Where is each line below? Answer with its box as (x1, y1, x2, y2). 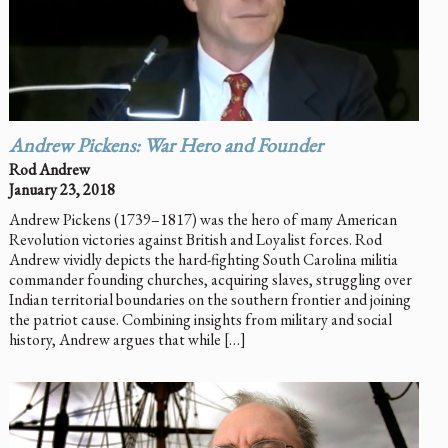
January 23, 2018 (8, 179, 115, 201)
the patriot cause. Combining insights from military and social (8, 309, 392, 331)
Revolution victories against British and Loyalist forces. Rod (8, 229, 382, 251)
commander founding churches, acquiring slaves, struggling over (8, 269, 412, 291)
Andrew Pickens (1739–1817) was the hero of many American (8, 209, 397, 231)
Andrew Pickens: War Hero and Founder (8, 138, 323, 159)
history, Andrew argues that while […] (8, 329, 246, 351)
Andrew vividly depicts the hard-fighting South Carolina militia (8, 249, 398, 271)
